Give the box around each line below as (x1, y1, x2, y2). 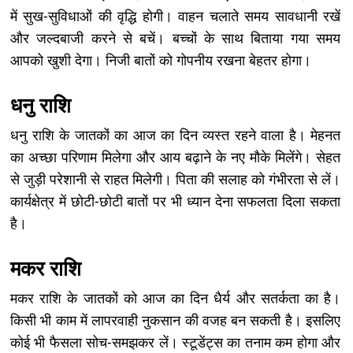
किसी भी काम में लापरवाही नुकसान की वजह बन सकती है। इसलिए (10, 310, 340, 329)
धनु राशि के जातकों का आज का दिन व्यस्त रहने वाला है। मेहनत (10, 124, 340, 144)
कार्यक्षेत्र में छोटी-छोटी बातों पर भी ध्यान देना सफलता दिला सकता (10, 191, 340, 210)
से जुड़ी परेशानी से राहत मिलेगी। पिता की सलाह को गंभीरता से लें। (10, 169, 340, 188)
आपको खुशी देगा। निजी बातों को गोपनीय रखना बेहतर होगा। (10, 50, 311, 69)
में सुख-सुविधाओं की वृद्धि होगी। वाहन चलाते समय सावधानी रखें (10, 6, 340, 25)
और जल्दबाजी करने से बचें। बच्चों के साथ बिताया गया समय (10, 28, 340, 47)
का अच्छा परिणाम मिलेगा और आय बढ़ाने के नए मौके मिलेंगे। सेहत (10, 147, 340, 166)
